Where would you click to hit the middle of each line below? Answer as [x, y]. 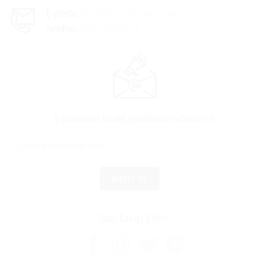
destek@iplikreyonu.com [130, 13]
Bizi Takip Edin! [134, 217]
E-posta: [62, 13]
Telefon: [61, 28]
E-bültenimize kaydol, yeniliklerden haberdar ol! [134, 119]
